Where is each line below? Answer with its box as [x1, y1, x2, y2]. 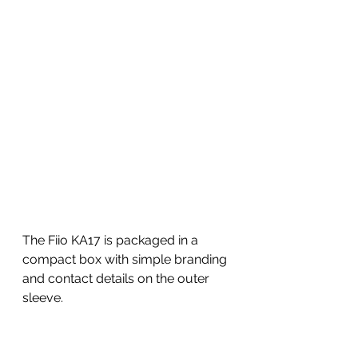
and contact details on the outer [22, 271, 213, 287]
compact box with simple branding [22, 252, 230, 268]
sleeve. [22, 290, 66, 306]
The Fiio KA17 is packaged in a [22, 233, 201, 249]
